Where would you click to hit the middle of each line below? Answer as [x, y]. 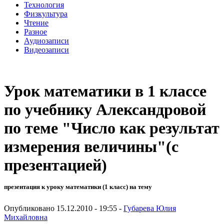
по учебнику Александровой [105, 110]
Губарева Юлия [150, 208]
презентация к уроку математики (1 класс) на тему [78, 187]
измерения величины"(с [91, 147]
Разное [35, 31]
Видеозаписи [46, 49]
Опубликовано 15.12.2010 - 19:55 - [64, 208]
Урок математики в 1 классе [105, 91]
